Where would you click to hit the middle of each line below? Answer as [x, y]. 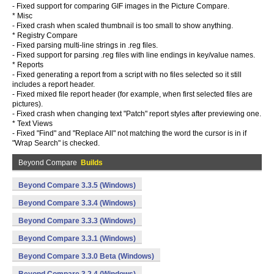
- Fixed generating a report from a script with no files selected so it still [127, 75]
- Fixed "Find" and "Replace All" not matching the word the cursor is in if [129, 133]
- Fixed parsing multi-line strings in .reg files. [85, 45]
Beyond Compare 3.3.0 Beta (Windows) [86, 256]
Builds [92, 163]
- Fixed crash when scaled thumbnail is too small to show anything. [123, 26]
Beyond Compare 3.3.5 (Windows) [77, 185]
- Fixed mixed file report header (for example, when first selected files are [132, 94]
